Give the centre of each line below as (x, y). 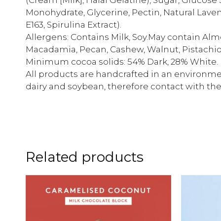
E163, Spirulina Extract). (74, 24)
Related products (85, 157)
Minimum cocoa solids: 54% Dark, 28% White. (122, 61)
